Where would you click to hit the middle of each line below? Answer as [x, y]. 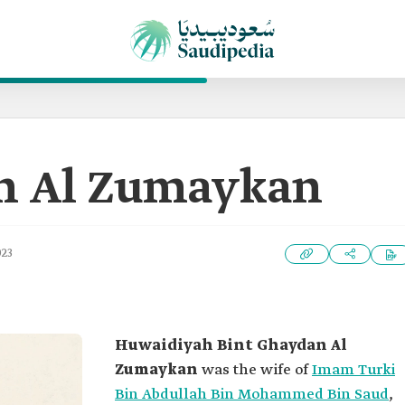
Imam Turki [353, 370]
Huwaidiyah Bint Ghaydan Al [231, 346]
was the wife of [257, 370]
